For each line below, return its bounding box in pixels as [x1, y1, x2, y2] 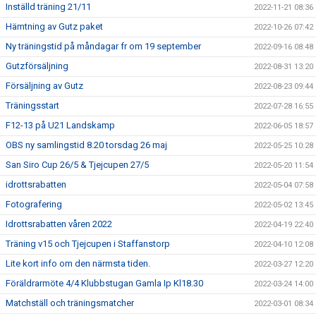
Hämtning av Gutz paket [6, 21, 103, 32]
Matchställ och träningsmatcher [6, 298, 134, 308]
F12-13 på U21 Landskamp [6, 120, 115, 130]
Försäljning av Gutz [6, 80, 83, 91]
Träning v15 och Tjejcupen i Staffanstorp [6, 238, 170, 249]
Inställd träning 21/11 [6, 1, 91, 12]
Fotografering [6, 199, 62, 209]
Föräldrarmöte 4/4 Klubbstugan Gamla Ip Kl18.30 [6, 278, 203, 288]
